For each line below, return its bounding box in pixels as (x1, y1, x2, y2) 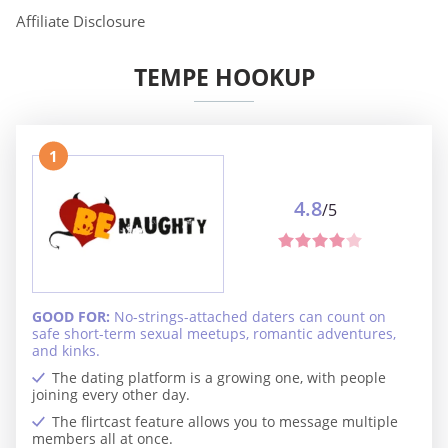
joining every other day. (32, 384, 190, 404)
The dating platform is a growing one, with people (52, 367, 386, 387)
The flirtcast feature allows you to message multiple (52, 411, 398, 431)
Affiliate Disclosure (16, 11, 145, 31)
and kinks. (32, 340, 100, 360)
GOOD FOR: (32, 306, 114, 326)
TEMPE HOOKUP (133, 61, 315, 94)
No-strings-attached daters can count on (114, 306, 386, 326)
